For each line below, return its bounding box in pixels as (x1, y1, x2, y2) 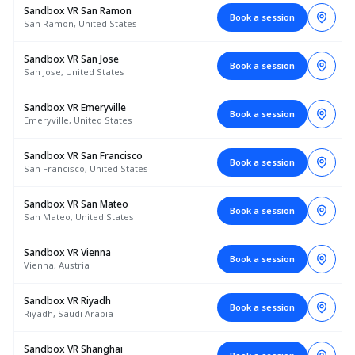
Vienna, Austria (24, 259, 90, 271)
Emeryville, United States (24, 114, 132, 126)
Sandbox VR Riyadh (24, 294, 111, 307)
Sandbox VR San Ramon (24, 4, 132, 17)
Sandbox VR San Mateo (24, 197, 128, 211)
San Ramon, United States (24, 17, 137, 29)
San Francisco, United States (24, 162, 148, 174)
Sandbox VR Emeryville (24, 101, 126, 114)
